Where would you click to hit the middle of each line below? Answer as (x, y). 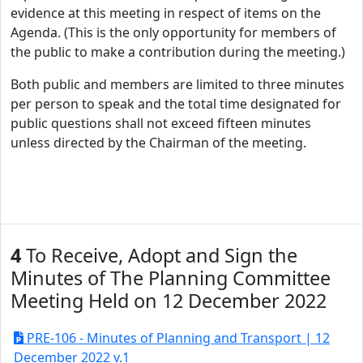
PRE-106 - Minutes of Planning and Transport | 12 (177, 338)
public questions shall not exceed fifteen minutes (161, 123)
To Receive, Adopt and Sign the (159, 255)
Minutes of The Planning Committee (171, 278)
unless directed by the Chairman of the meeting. (158, 143)
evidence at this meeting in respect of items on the (166, 13)
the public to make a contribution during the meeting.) (178, 52)
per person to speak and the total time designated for (176, 104)
